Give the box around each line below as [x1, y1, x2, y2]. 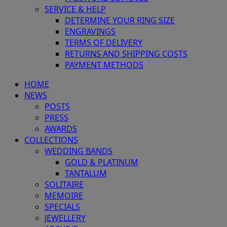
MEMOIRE [45, 190, 83, 202]
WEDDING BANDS [45, 145, 112, 157]
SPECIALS [45, 201, 80, 213]
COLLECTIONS [24, 134, 78, 146]
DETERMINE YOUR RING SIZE [65, 15, 175, 26]
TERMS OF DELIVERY [65, 37, 142, 49]
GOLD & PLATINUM [65, 157, 138, 168]
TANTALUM [65, 168, 107, 179]
